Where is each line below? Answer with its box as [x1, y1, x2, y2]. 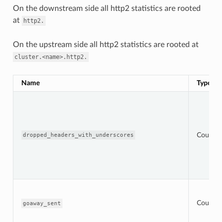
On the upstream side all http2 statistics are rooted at [12, 40, 199, 49]
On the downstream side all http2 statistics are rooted [12, 4, 201, 12]
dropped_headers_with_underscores [22, 131, 134, 138]
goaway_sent [22, 200, 61, 207]
